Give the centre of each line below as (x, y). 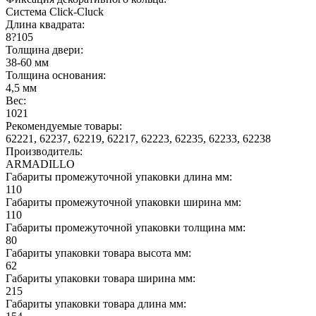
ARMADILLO (40, 164)
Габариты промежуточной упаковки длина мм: (119, 176)
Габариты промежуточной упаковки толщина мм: (126, 227)
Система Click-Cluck (55, 11)
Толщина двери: (44, 49)
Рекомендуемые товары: (64, 126)
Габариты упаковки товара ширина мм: (101, 278)
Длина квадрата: (45, 24)
